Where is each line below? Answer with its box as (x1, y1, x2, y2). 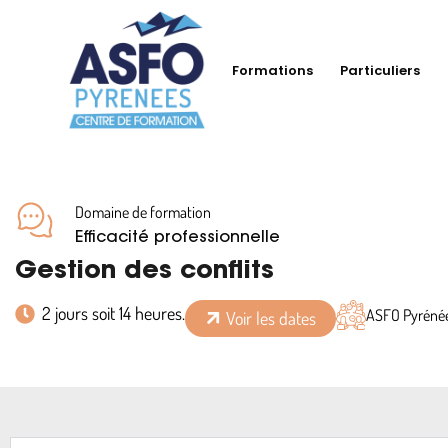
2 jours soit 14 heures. (42, 302, 185, 324)
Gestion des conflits (15, 259, 274, 285)
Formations (232, 60, 313, 80)
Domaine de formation (75, 202, 211, 222)
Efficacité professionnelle (75, 230, 280, 246)
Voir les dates (226, 307, 316, 329)
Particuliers (340, 60, 420, 80)
